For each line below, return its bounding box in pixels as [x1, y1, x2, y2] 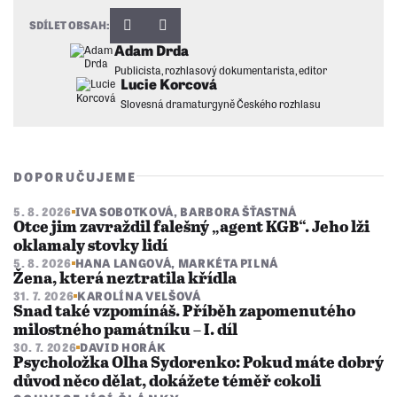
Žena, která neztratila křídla [13, 269, 237, 288]
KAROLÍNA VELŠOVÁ [77, 286, 201, 304]
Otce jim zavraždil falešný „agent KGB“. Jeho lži [13, 218, 370, 237]
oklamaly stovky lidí [13, 237, 167, 255]
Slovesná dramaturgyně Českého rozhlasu [121, 95, 321, 112]
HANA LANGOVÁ [74, 253, 172, 271]
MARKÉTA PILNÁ [177, 253, 279, 271]
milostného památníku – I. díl [13, 321, 237, 339]
